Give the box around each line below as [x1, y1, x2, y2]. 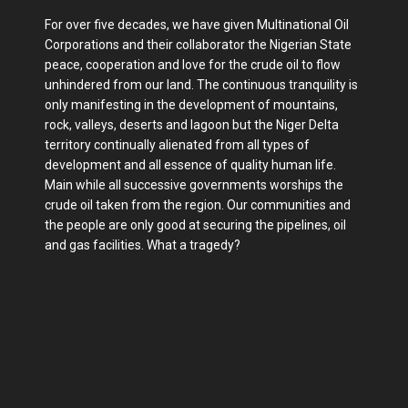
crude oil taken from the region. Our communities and [45, 198, 351, 213]
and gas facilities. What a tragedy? [45, 238, 240, 253]
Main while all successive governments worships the [45, 178, 343, 193]
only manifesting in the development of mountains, [45, 97, 338, 113]
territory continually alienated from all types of [45, 138, 310, 153]
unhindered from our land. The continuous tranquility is [45, 77, 358, 93]
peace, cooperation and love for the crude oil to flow [45, 57, 341, 73]
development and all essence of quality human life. [45, 158, 336, 173]
